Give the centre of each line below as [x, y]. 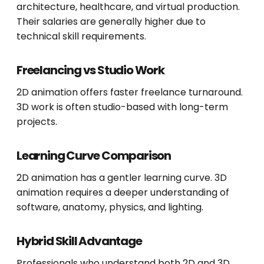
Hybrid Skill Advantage [79, 241]
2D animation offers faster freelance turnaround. [130, 93]
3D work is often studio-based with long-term [122, 107]
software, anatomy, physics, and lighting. [110, 207]
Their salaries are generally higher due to [111, 22]
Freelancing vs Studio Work [90, 70]
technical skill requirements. [81, 37]
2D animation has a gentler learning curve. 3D [122, 178]
